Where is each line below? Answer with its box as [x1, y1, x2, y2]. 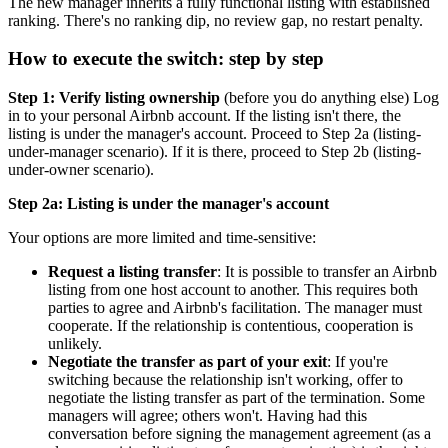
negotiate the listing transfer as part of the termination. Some [48, 389, 425, 407]
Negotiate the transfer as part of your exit [48, 353, 327, 371]
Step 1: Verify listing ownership [8, 89, 220, 107]
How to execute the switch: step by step [8, 48, 324, 70]
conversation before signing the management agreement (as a [48, 425, 431, 443]
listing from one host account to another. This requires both [48, 281, 418, 299]
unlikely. [48, 335, 102, 353]
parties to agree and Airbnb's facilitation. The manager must [48, 299, 422, 317]
